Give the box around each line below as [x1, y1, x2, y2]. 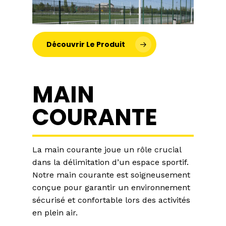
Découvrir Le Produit [46, 39, 125, 49]
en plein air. [32, 207, 78, 217]
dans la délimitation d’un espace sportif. [32, 157, 189, 167]
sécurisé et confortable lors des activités [32, 195, 190, 205]
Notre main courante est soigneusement [32, 169, 190, 180]
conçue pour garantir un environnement [32, 182, 190, 192]
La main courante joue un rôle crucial [32, 144, 181, 154]
